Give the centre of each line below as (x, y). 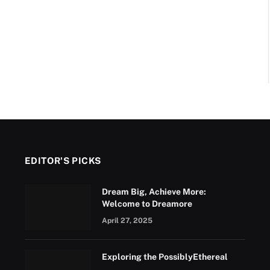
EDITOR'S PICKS (63, 161)
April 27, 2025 (127, 221)
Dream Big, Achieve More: (154, 192)
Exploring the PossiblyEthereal (165, 257)
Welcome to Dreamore (147, 204)
